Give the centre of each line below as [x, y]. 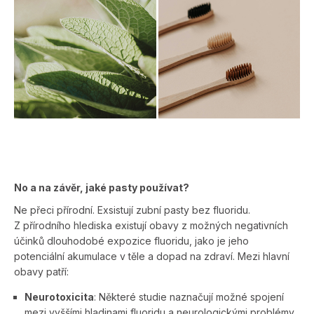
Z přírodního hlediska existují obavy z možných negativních [151, 226]
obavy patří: [41, 272]
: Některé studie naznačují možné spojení [189, 297]
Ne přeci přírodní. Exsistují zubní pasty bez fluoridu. [132, 210]
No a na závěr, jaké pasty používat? [102, 188]
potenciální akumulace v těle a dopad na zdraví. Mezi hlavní [152, 257]
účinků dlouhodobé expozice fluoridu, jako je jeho [131, 241]
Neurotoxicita [59, 297]
